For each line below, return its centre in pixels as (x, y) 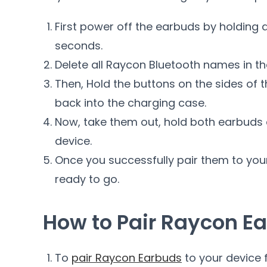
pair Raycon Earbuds (127, 258)
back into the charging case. (131, 103)
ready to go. (87, 179)
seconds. (79, 46)
